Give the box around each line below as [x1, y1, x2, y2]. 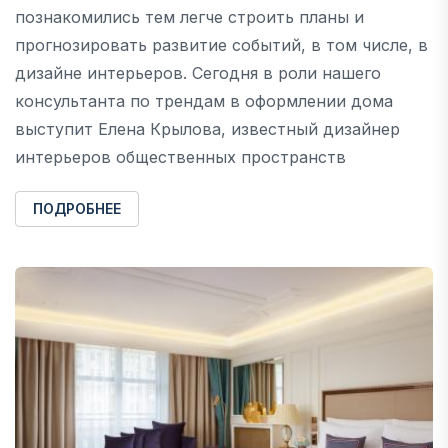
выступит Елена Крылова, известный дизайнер [15, 118, 400, 139]
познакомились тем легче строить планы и [15, 6, 364, 27]
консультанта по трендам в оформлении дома [15, 90, 393, 111]
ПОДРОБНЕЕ [33, 199, 121, 217]
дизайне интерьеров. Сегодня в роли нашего [15, 62, 381, 83]
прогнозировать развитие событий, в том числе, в [15, 34, 428, 55]
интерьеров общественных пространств [15, 146, 346, 167]
